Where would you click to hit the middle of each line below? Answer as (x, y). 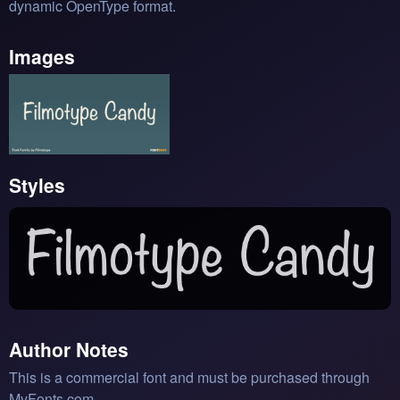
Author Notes (69, 350)
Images (42, 56)
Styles (37, 184)
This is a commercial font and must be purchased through (189, 378)
